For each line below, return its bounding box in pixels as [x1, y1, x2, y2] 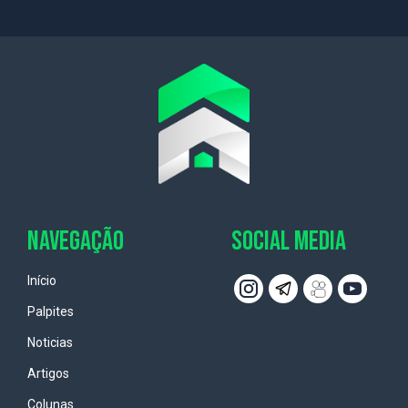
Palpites [27, 304, 74, 319]
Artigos [27, 366, 69, 381]
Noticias [27, 335, 73, 350]
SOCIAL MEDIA [231, 225, 346, 258]
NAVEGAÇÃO [27, 225, 124, 258]
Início [27, 273, 56, 288]
